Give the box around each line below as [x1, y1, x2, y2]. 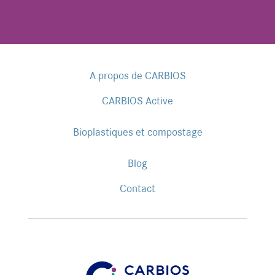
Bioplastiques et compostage [72, 126, 203, 138]
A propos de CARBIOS [89, 69, 186, 82]
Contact [120, 182, 155, 195]
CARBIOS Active [102, 95, 173, 107]
